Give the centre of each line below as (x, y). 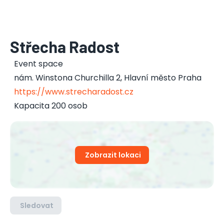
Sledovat (37, 205)
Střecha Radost (65, 46)
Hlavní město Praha (163, 78)
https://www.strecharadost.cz (74, 92)
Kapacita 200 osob (51, 106)
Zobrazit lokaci (113, 155)
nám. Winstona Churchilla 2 (67, 78)
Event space (38, 64)
